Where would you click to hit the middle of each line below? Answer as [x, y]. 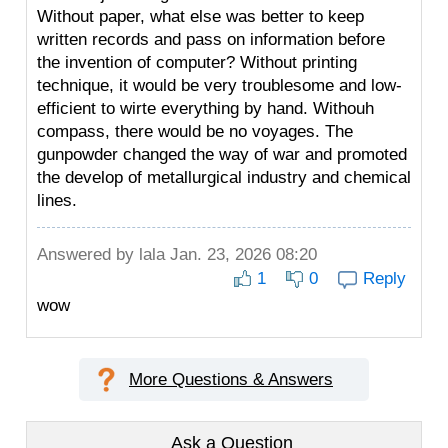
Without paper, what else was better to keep [200, 16]
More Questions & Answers [231, 379]
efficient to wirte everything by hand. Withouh [205, 108]
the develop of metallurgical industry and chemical [224, 177]
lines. [57, 200]
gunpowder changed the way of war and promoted [222, 154]
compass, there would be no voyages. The [195, 131]
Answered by [88, 254]
